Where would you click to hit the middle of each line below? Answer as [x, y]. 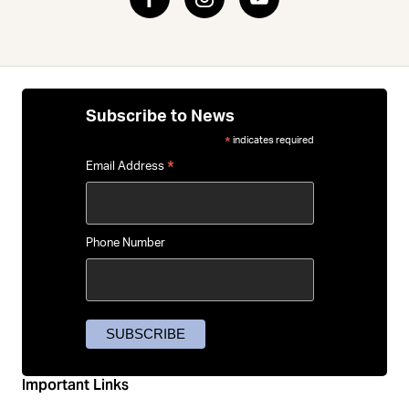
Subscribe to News [160, 116]
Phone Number [126, 243]
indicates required [272, 140]
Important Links [75, 385]
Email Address [126, 166]
